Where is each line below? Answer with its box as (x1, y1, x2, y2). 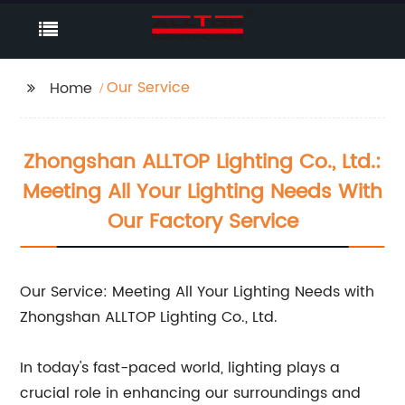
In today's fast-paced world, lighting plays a (20, 356, 341, 380)
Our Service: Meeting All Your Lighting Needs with (20, 280, 375, 304)
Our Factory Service (107, 205, 298, 239)
